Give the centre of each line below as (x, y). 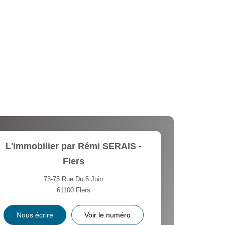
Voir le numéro (107, 215)
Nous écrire (35, 215)
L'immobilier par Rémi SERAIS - (73, 146)
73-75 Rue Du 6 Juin (74, 179)
